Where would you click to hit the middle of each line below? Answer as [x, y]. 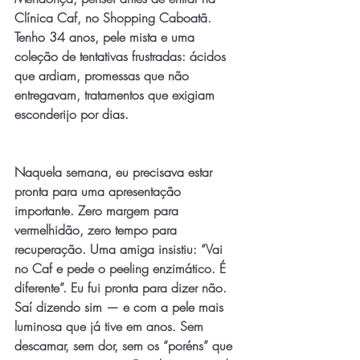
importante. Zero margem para [98, 211]
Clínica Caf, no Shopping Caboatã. [115, 18]
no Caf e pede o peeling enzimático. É [122, 268]
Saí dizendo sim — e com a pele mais [121, 307]
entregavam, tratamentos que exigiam [117, 95]
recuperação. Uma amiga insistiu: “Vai [121, 249]
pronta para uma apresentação [100, 191]
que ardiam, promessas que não [104, 76]
